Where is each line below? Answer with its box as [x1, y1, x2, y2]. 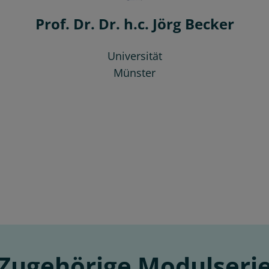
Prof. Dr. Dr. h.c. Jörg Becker [35, 13, 234, 34]
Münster [113, 65, 156, 80]
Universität [107, 48, 162, 63]
